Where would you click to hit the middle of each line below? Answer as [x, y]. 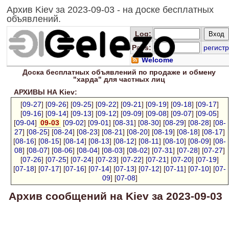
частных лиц [142, 79]
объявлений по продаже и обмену [152, 72]
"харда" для [96, 79]
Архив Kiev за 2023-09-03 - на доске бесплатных [110, 10]
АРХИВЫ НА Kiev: [43, 92]
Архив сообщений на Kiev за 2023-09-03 [116, 196]
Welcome [157, 60]
